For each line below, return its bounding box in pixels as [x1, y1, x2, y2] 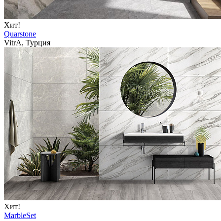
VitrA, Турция [4, 38, 50, 47]
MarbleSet [4, 211, 36, 220]
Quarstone [4, 30, 36, 38]
